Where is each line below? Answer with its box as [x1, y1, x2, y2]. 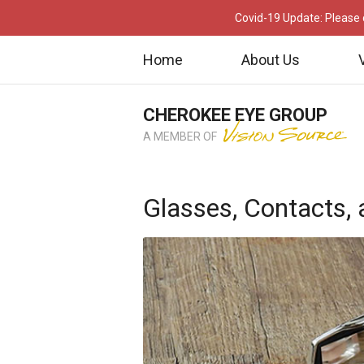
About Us [241, 50, 300, 68]
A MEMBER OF [143, 130, 219, 143]
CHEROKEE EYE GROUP [143, 105, 327, 125]
